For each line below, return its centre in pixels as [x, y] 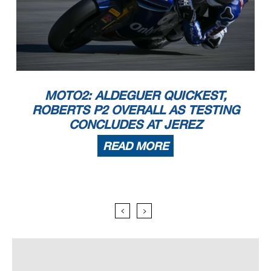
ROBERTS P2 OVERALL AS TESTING [135, 109]
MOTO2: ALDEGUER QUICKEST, [135, 95]
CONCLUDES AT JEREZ [135, 124]
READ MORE [135, 145]
